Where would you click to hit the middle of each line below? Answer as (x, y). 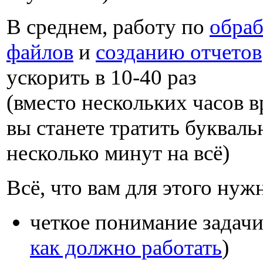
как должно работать (126, 247)
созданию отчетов (179, 52)
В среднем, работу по (108, 27)
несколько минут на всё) (118, 153)
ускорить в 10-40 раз (102, 77)
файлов (40, 52)
